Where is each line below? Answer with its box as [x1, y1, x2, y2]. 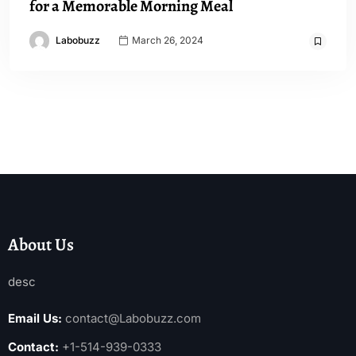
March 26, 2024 [130, 34, 203, 47]
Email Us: [8, 311, 62, 327]
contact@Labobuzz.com [65, 311, 201, 327]
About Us [8, 233, 74, 257]
